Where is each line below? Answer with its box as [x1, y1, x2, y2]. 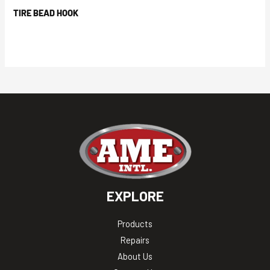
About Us [118, 250, 152, 262]
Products [118, 218, 152, 229]
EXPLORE [106, 187, 164, 204]
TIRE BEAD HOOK [13, 7, 79, 19]
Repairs [121, 234, 149, 245]
